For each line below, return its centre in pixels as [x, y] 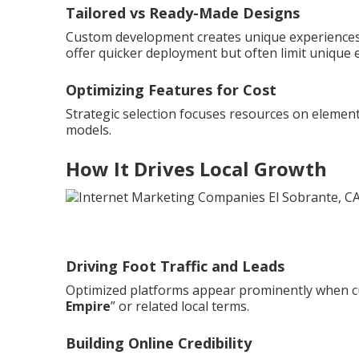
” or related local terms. [180, 306]
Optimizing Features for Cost [171, 90]
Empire [88, 306]
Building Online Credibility [159, 343]
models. [89, 130]
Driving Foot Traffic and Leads [175, 266]
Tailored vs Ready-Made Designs [183, 13]
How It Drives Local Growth [196, 169]
